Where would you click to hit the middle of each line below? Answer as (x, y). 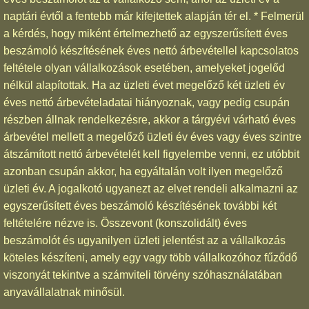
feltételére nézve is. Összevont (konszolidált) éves (125, 223)
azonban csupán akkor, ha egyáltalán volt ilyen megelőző (143, 171)
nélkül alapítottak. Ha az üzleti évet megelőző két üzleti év (144, 85)
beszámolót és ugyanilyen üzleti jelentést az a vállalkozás (144, 240)
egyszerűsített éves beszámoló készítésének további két (140, 206)
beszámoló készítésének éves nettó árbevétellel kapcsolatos (151, 50)
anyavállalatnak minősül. (64, 292)
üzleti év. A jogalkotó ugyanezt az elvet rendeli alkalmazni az (151, 188)
